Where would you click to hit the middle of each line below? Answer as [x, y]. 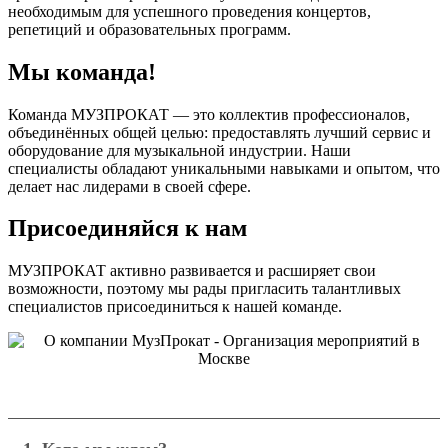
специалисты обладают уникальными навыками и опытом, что [224, 168]
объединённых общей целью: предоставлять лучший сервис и [219, 132]
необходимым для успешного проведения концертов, [189, 11]
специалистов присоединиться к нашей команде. [175, 307]
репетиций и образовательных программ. [149, 29]
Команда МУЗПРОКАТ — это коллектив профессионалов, [209, 114]
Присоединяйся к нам [127, 228]
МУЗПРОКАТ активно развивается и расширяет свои [192, 271]
